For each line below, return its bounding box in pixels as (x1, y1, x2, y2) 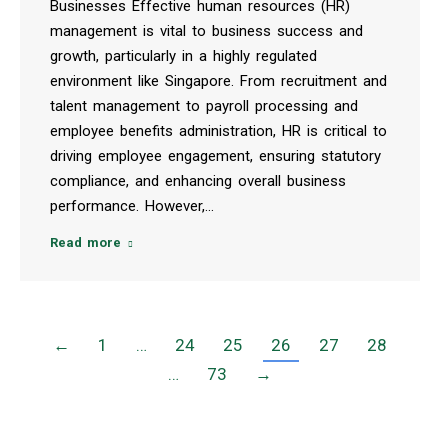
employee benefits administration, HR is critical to (50, 121, 387, 140)
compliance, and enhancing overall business (50, 171, 346, 190)
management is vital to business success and (50, 21, 363, 40)
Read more (50, 234, 121, 250)
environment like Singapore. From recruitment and (50, 71, 387, 90)
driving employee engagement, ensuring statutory (50, 146, 381, 165)
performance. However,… (50, 196, 214, 215)
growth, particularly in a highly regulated (50, 46, 317, 65)
